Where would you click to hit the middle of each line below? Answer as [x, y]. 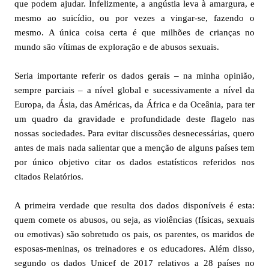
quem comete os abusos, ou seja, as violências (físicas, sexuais [134, 220]
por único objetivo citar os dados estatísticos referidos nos [134, 162]
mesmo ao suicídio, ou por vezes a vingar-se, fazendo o [134, 18]
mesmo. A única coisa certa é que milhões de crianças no [134, 32]
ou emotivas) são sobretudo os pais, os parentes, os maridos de [134, 234]
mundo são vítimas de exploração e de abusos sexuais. [117, 47]
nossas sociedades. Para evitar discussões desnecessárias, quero [134, 133]
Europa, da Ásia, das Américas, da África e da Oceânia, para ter [134, 104]
